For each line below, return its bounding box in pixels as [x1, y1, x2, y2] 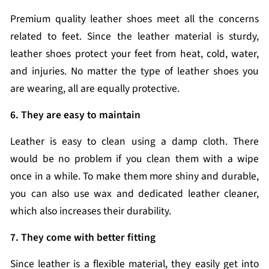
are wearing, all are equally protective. [10, 81, 182, 96]
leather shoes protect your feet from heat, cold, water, [10, 46, 259, 61]
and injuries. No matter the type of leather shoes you [10, 64, 259, 79]
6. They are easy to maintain [10, 107, 143, 122]
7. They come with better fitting [10, 230, 158, 245]
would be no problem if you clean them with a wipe [10, 151, 259, 166]
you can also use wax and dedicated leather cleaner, [10, 186, 259, 201]
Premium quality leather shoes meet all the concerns [10, 11, 259, 26]
